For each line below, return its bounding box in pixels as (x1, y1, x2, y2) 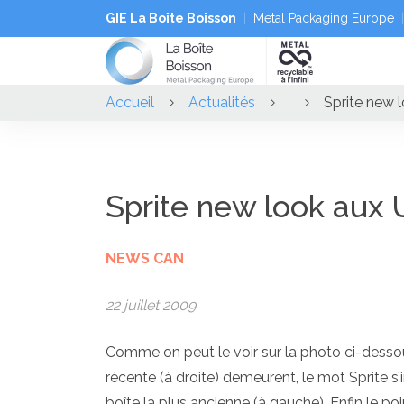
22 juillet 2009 (106, 296, 196, 314)
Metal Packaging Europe (253, 11, 394, 25)
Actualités (188, 93, 255, 111)
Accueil (106, 93, 154, 111)
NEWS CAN (106, 249, 184, 267)
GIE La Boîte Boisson (106, 11, 236, 25)
